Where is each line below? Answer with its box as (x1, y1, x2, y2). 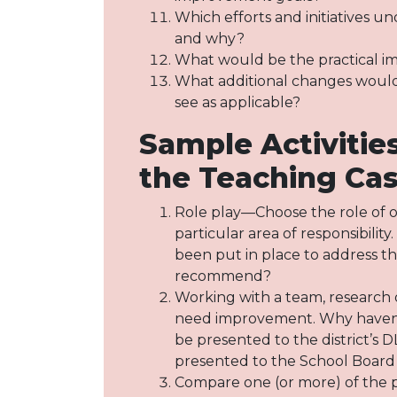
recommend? (175, 268, 271, 284)
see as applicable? (175, 94, 300, 111)
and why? (175, 30, 245, 47)
